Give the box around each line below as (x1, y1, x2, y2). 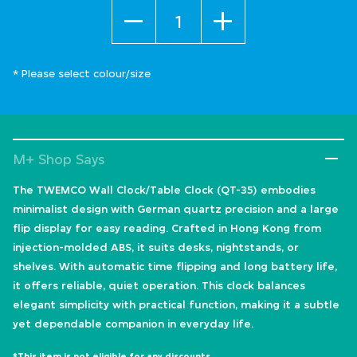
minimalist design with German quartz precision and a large (13, 202, 339, 216)
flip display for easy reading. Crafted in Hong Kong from (13, 222, 321, 235)
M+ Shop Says (13, 151, 104, 168)
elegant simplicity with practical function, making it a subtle (13, 298, 339, 312)
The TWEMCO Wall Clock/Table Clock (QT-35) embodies (13, 183, 316, 197)
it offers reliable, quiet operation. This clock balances (13, 279, 305, 292)
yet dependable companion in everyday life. (13, 317, 253, 331)
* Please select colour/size (13, 67, 151, 80)
